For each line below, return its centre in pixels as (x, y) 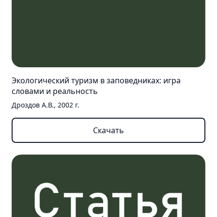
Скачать (108, 130)
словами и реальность (55, 91)
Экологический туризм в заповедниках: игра (96, 80)
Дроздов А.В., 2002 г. (46, 105)
